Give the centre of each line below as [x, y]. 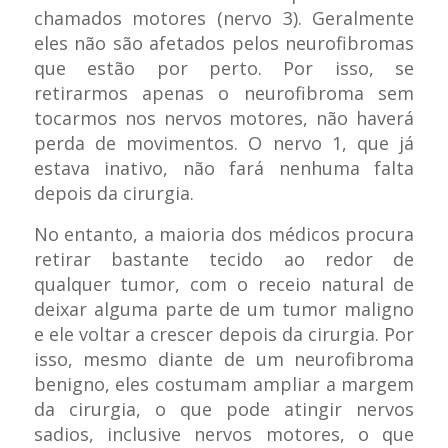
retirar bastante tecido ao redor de [224, 258]
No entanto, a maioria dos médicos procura [224, 233]
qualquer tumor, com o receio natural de [224, 283]
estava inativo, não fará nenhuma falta [224, 168]
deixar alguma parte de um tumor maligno [224, 308]
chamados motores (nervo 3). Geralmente [224, 18]
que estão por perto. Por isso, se [224, 68]
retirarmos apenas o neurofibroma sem [224, 93]
